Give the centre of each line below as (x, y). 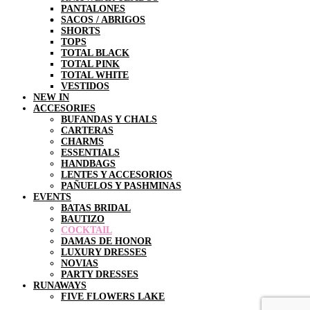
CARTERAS (87, 130)
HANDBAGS (88, 163)
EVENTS (52, 197)
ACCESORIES (64, 108)
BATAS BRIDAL (96, 208)
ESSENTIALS (90, 152)
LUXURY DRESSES (104, 252)
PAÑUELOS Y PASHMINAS (121, 185)
